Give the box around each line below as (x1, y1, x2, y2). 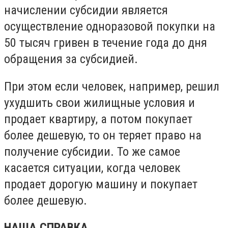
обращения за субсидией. (4, 51, 138, 66)
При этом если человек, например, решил (4, 79, 219, 94)
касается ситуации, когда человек (4, 160, 181, 175)
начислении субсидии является (4, 3, 168, 17)
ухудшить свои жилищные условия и (4, 95, 195, 110)
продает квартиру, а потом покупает (4, 111, 192, 126)
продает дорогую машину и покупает (4, 177, 197, 191)
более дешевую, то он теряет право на (4, 128, 202, 142)
